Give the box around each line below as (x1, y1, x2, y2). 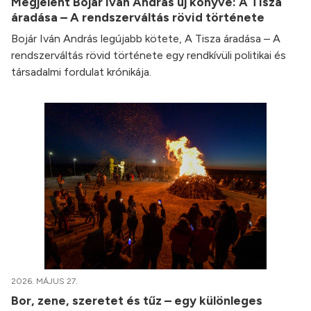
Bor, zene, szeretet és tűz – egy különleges (11, 293, 262, 308)
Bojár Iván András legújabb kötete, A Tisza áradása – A (11, 32, 280, 46)
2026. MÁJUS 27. (11, 276, 78, 287)
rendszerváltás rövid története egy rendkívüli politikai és (11, 49, 286, 62)
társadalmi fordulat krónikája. (11, 65, 151, 79)
